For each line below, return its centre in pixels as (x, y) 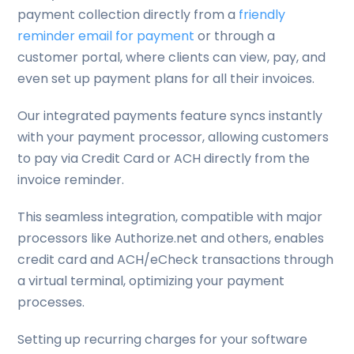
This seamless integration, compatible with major (170, 217)
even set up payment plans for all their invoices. (166, 79)
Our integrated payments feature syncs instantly (170, 116)
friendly (262, 15)
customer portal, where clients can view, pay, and (172, 57)
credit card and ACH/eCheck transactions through (176, 260)
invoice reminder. (73, 180)
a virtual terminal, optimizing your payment (151, 281)
